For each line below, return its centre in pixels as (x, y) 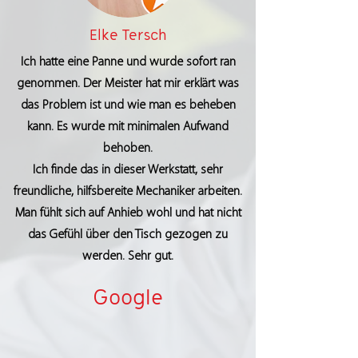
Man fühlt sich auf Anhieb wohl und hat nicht (128, 213)
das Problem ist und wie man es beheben (128, 105)
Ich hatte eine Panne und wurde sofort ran (128, 62)
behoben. (128, 149)
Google (128, 298)
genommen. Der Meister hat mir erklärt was (128, 84)
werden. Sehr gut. (128, 257)
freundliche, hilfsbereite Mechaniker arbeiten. (128, 192)
